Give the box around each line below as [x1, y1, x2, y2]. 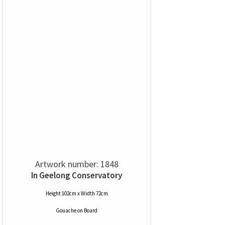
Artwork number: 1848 [35, 158, 119, 170]
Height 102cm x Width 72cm [45, 190, 108, 197]
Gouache [56, 207, 76, 214]
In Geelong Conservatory [31, 170, 122, 181]
